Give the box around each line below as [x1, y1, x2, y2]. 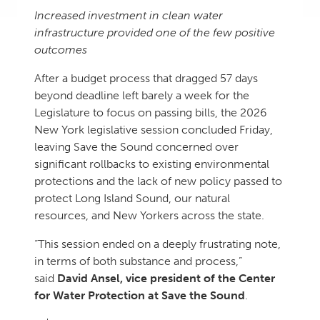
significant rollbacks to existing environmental [34, 157, 269, 171]
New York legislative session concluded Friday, [34, 123, 273, 136]
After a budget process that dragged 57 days [34, 71, 258, 85]
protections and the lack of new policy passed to [34, 174, 282, 188]
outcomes [34, 43, 87, 56]
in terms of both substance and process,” [34, 254, 242, 268]
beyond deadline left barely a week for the [34, 89, 249, 102]
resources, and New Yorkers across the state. [34, 209, 264, 222]
